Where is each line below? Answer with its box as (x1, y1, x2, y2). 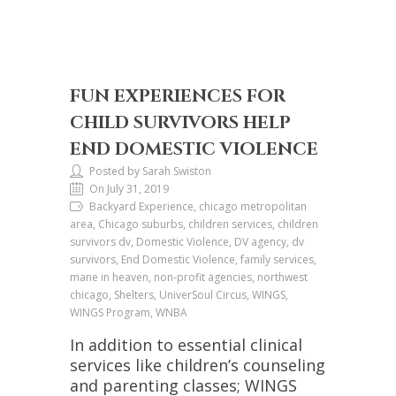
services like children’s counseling (70, 354, 325, 376)
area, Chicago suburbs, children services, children (70, 217, 318, 232)
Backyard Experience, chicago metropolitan (89, 199, 307, 214)
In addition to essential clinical (70, 334, 302, 355)
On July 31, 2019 (89, 181, 169, 196)
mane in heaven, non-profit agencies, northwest (70, 270, 308, 285)
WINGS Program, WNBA (70, 305, 187, 320)
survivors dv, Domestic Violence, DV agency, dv (70, 234, 304, 249)
